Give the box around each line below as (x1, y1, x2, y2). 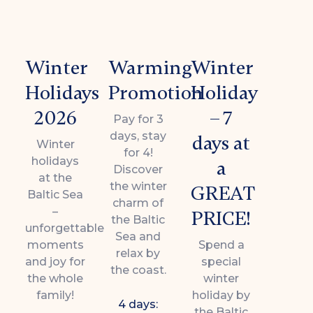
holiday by (192, 288, 251, 302)
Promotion (108, 80, 204, 105)
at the (38, 170, 73, 184)
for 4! (123, 145, 153, 159)
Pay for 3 (112, 112, 163, 126)
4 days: (118, 297, 159, 311)
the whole (27, 271, 84, 285)
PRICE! (191, 206, 252, 231)
